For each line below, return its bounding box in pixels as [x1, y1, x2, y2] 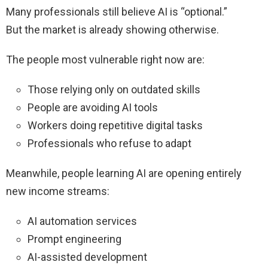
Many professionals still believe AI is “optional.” [6, 5, 227, 19]
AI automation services [28, 215, 137, 228]
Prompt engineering [28, 233, 121, 246]
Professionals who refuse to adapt [28, 137, 191, 150]
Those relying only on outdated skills [28, 83, 200, 96]
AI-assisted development [28, 251, 147, 264]
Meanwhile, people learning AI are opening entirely [6, 167, 242, 180]
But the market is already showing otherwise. [6, 23, 219, 36]
